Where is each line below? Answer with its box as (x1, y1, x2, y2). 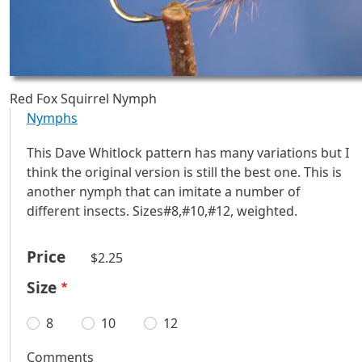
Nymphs (27, 109, 78, 127)
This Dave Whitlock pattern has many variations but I (27, 144, 349, 162)
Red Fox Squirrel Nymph (10, 90, 157, 107)
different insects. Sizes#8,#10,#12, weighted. (27, 202, 297, 221)
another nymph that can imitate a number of (27, 183, 301, 201)
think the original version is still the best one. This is (27, 163, 342, 182)
